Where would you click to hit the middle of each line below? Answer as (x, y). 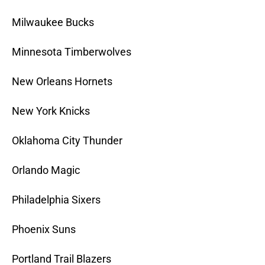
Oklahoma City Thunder (67, 141)
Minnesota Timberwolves (72, 52)
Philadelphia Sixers (56, 200)
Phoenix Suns (44, 230)
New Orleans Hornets (62, 82)
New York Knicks (51, 111)
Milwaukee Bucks (53, 22)
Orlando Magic (46, 170)
